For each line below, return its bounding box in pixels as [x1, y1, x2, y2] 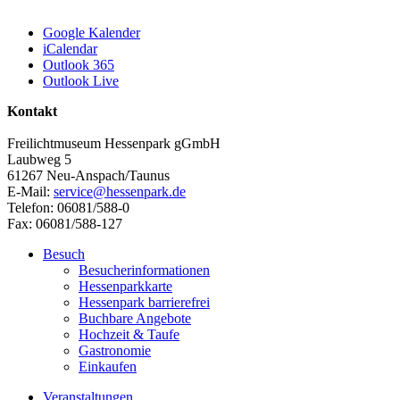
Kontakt [7, 103, 57, 119]
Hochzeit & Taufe [79, 326, 179, 342]
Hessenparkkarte [79, 278, 172, 294]
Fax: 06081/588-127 [7, 215, 122, 231]
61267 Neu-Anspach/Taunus [7, 167, 170, 183]
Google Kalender [43, 24, 140, 40]
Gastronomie [79, 342, 151, 358]
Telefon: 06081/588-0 [7, 199, 129, 215]
